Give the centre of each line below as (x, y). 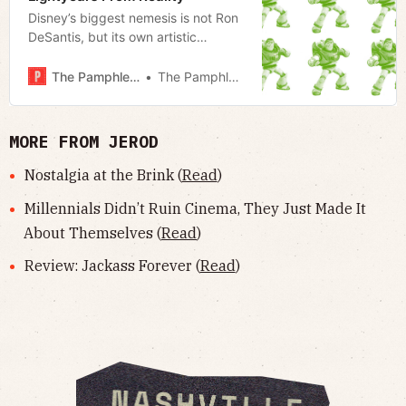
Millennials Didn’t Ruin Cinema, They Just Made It (195, 208)
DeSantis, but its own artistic (112, 37)
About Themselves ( (92, 232)
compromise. (66, 56)
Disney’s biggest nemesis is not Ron (133, 18)
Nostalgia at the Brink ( (103, 175)
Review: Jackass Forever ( (112, 266)
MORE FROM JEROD (84, 142)
